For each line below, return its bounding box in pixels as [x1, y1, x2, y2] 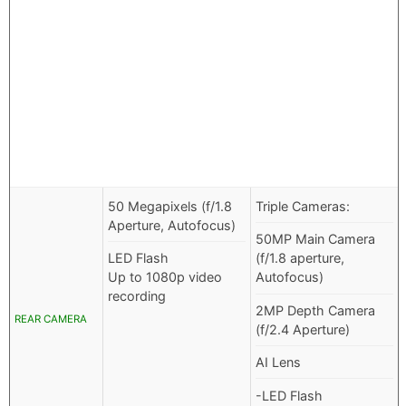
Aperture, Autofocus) [108, 217, 236, 234]
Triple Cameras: [256, 198, 350, 215]
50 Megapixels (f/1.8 [108, 198, 232, 215]
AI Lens [256, 354, 301, 371]
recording [108, 288, 166, 304]
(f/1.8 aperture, [256, 250, 344, 266]
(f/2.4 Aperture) [256, 321, 350, 337]
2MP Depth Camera [256, 302, 375, 318]
